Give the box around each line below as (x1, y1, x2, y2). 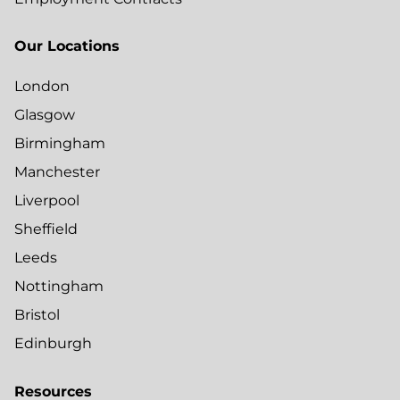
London (14, 78, 70, 96)
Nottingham (14, 278, 104, 296)
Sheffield (14, 221, 78, 238)
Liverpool (14, 192, 79, 210)
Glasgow (14, 106, 75, 124)
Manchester (14, 163, 100, 181)
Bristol (14, 306, 60, 324)
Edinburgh (14, 335, 92, 353)
